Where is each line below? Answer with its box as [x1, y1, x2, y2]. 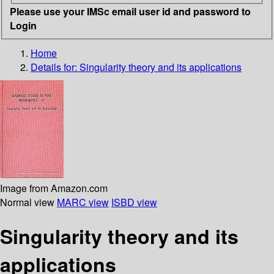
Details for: [31, 59, 80, 74]
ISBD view [111, 194, 157, 209]
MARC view [57, 194, 109, 209]
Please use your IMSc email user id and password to [10, 4, 251, 18]
